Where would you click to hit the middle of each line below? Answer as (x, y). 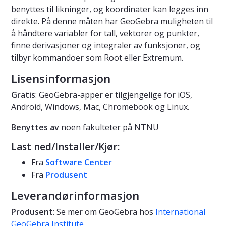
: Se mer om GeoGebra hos (104, 212)
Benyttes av (36, 127)
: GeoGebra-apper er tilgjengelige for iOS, (114, 95)
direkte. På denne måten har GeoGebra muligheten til (112, 21)
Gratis (23, 95)
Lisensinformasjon (61, 78)
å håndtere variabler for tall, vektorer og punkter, (105, 33)
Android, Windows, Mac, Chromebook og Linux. (100, 107)
